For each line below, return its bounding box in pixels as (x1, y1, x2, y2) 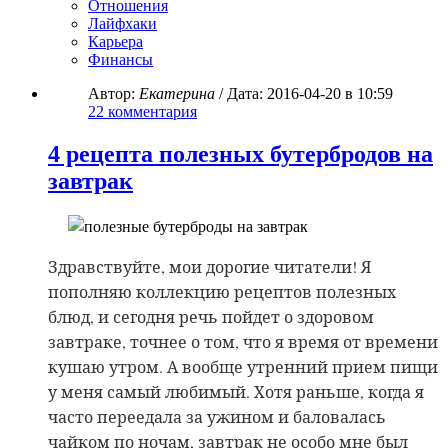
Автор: (88, 85, 135, 102)
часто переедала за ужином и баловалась (48, 405, 386, 427)
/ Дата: (215, 85, 267, 102)
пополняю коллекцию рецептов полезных (48, 280, 396, 302)
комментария (104, 103, 197, 120)
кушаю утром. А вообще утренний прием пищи (48, 355, 438, 377)
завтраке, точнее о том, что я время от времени (48, 330, 438, 352)
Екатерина (139, 85, 215, 102)
